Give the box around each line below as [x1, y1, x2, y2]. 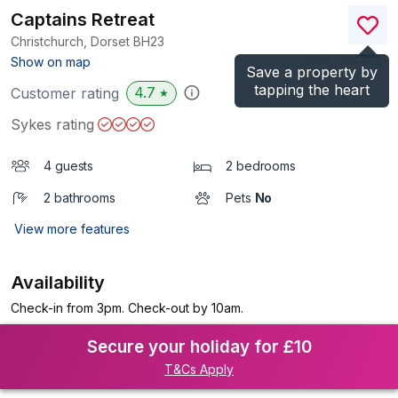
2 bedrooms [226, 158, 296, 173]
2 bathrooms [44, 190, 115, 205]
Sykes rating [11, 115, 94, 133]
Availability [12, 272, 106, 293]
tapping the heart [254, 81, 370, 99]
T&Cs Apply [164, 362, 234, 377]
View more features [14, 221, 130, 236]
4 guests [44, 158, 94, 173]
